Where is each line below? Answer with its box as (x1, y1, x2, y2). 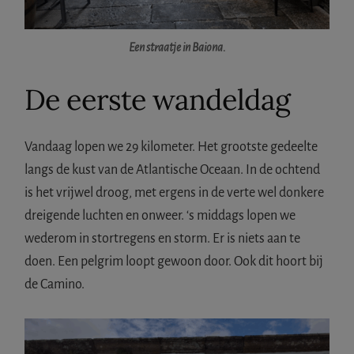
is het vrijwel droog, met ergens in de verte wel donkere (24, 186, 325, 201)
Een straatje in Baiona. (128, 41, 226, 55)
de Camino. (24, 277, 85, 292)
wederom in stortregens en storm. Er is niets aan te (24, 232, 301, 247)
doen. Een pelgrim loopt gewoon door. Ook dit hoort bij (24, 254, 324, 269)
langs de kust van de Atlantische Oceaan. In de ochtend (24, 163, 321, 178)
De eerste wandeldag (24, 81, 291, 119)
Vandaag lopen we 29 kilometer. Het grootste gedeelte (24, 140, 318, 155)
